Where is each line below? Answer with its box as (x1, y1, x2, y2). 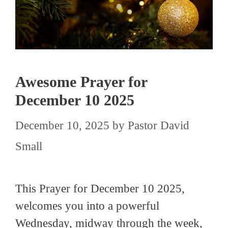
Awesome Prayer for (15, 73, 147, 90)
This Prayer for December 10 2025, (15, 182, 185, 195)
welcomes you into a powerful (15, 199, 159, 213)
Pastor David (128, 119, 189, 132)
